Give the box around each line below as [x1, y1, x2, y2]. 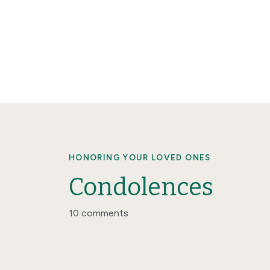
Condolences [69, 173, 213, 202]
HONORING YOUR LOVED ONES [69, 152, 211, 162]
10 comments [69, 207, 128, 219]
